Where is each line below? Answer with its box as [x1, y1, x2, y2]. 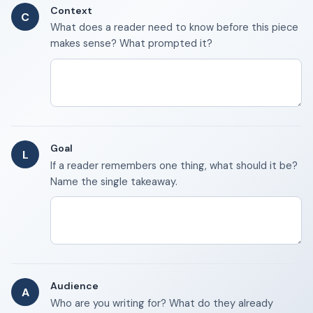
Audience [50, 279, 99, 293]
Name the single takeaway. [50, 174, 177, 189]
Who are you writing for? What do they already [50, 296, 273, 310]
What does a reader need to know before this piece [50, 20, 298, 35]
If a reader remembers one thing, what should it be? [50, 158, 298, 173]
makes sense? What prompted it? [50, 36, 212, 51]
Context [50, 4, 92, 17]
